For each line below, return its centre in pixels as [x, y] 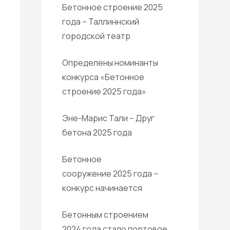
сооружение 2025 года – [110, 174]
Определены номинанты [110, 63]
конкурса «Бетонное [103, 77]
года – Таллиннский [101, 22]
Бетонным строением [105, 215]
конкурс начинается [102, 188]
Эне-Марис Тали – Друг [108, 118]
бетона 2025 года [97, 132]
